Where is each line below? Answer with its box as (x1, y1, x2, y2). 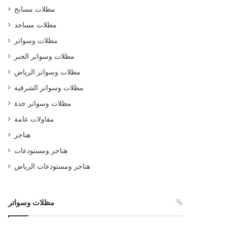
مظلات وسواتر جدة (14, 99, 72, 107)
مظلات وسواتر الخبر (14, 52, 75, 60)
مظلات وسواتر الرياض (14, 68, 81, 76)
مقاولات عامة (14, 115, 55, 123)
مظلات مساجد (14, 21, 57, 29)
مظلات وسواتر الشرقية (14, 84, 84, 92)
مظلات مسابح (14, 5, 56, 13)
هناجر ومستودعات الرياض (14, 162, 91, 170)
